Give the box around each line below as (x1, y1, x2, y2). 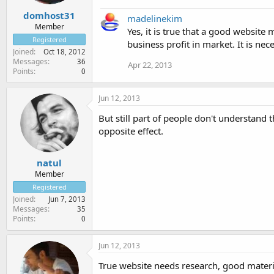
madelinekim (127, 12, 182, 24)
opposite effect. (98, 124, 163, 137)
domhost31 (23, 9, 75, 21)
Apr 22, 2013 (128, 59, 172, 70)
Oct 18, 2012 (43, 46, 86, 56)
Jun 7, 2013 (48, 194, 86, 204)
